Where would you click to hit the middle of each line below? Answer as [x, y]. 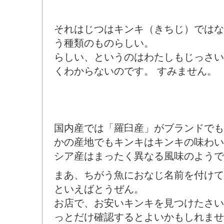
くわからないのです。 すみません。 [135, 71]
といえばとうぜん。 [99, 189]
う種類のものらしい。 [104, 43]
